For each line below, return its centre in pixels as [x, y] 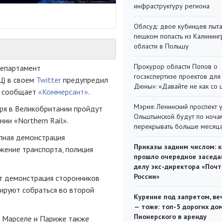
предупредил [84, 80]
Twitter [49, 80]
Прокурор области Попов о [176, 66]
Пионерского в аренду [170, 217]
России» [147, 176]
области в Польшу [161, 46]
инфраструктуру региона [172, 6]
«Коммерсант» [63, 91]
